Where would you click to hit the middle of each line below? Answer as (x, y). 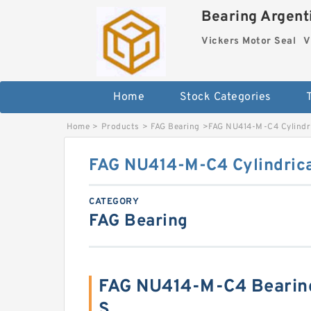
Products (120, 127)
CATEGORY (114, 202)
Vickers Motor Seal (249, 41)
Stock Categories (225, 97)
